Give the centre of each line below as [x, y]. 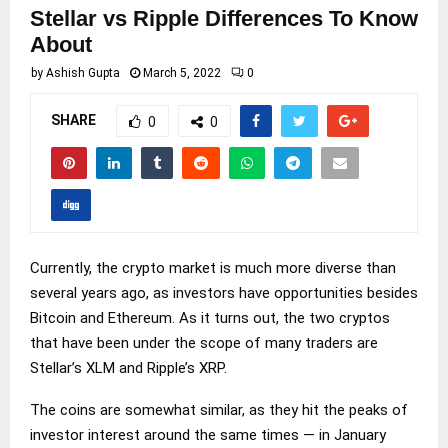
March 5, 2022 [182, 73]
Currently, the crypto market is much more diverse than [213, 267]
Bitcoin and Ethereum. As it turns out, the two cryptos [210, 317]
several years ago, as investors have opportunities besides [224, 292]
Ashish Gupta [83, 73]
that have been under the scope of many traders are [204, 342]
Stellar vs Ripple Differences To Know [224, 18]
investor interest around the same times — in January [208, 434]
